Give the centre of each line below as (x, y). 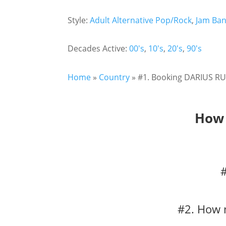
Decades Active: (99, 49)
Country (115, 77)
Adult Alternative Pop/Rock (141, 20)
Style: (79, 20)
